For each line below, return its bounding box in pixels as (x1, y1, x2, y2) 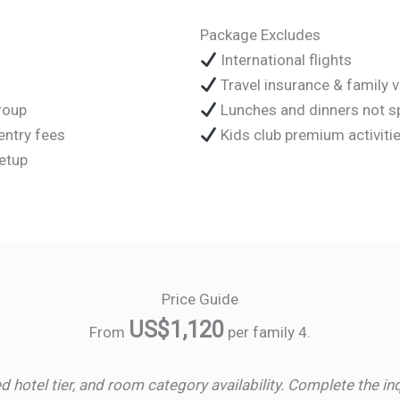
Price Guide (162, 290, 238, 309)
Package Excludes (200, 25, 321, 44)
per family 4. (224, 323, 311, 342)
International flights (217, 50, 353, 69)
